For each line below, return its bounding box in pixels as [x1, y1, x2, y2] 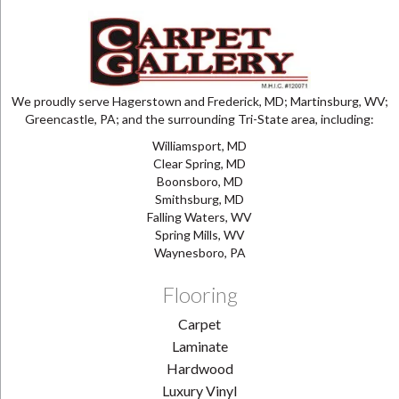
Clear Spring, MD [153, 155, 246, 171]
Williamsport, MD [152, 137, 247, 153]
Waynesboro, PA [153, 244, 246, 260]
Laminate [171, 337, 228, 354]
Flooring [161, 281, 238, 307]
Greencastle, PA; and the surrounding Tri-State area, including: [25, 110, 374, 126]
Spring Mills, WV [154, 226, 245, 242]
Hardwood [166, 359, 233, 377]
